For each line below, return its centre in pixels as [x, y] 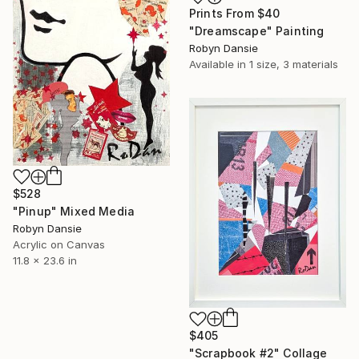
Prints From [223, 13]
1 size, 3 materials [294, 64]
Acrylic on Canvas [59, 244]
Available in [219, 64]
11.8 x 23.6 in [45, 260]
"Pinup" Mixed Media [74, 211]
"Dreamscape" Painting [257, 30]
